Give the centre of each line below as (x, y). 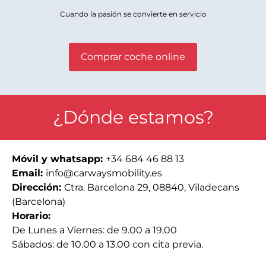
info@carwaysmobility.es (104, 173)
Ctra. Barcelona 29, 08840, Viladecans (152, 187)
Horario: (31, 216)
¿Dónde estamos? (133, 117)
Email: (29, 173)
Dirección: (38, 187)
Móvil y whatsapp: (59, 159)
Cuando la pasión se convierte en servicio (133, 14)
